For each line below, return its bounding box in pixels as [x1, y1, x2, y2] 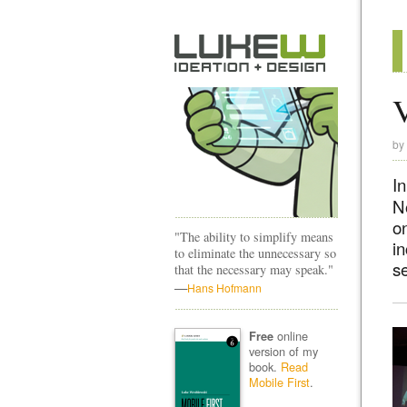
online [273, 326, 308, 344]
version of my [248, 342, 318, 360]
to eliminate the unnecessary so [174, 244, 336, 262]
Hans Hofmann [187, 280, 262, 295]
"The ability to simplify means [174, 228, 333, 245]
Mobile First [248, 372, 310, 391]
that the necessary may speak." [174, 261, 333, 278]
